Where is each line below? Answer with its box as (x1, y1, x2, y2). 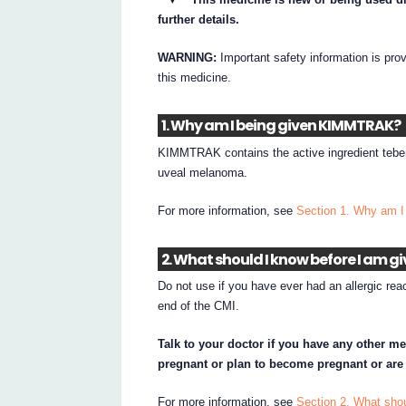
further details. (158, 12, 240, 26)
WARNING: (158, 50, 217, 64)
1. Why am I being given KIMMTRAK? (160, 115, 401, 137)
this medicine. (158, 70, 232, 84)
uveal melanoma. (158, 166, 248, 180)
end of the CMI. (158, 299, 240, 314)
